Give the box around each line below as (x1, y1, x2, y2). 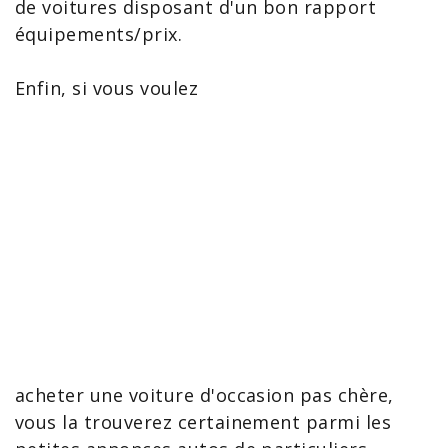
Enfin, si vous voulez (15, 76, 199, 100)
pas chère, (294, 383, 394, 407)
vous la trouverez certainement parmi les (15, 410, 392, 434)
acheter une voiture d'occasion (15, 383, 295, 407)
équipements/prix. (15, 22, 183, 46)
